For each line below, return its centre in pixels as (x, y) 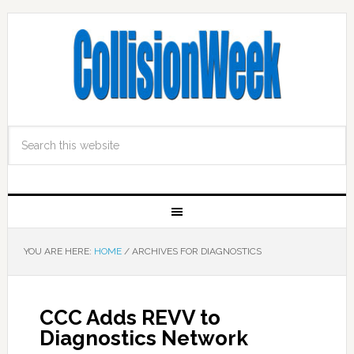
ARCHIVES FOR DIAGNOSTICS (195, 251)
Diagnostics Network (143, 338)
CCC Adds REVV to (130, 318)
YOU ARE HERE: (58, 251)
